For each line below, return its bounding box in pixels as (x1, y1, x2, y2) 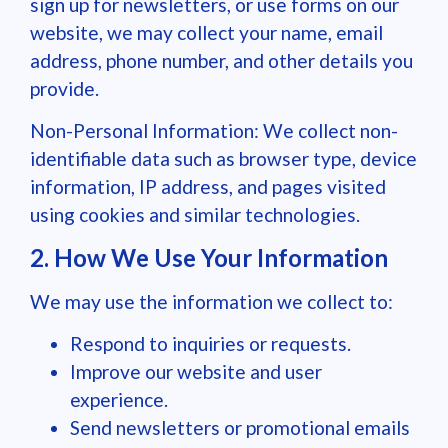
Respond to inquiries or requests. (70, 331, 351, 355)
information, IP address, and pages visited (30, 175, 386, 199)
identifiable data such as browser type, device (30, 147, 417, 171)
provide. (30, 76, 99, 100)
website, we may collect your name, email (30, 20, 383, 44)
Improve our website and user (70, 359, 322, 383)
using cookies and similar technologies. (30, 203, 360, 227)
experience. (70, 387, 168, 411)
